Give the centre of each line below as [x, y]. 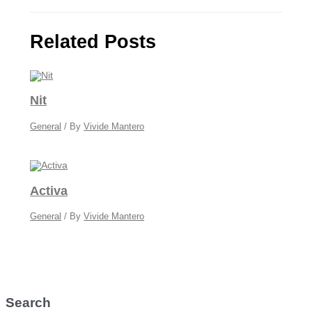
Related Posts [93, 42]
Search [28, 303]
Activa [49, 190]
